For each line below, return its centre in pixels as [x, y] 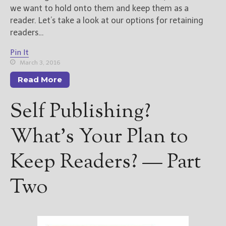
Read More [40, 79]
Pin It [19, 53]
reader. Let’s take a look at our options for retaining [107, 21]
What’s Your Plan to [99, 138]
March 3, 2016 [39, 63]
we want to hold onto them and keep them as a [99, 9]
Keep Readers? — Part [105, 163]
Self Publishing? [80, 112]
